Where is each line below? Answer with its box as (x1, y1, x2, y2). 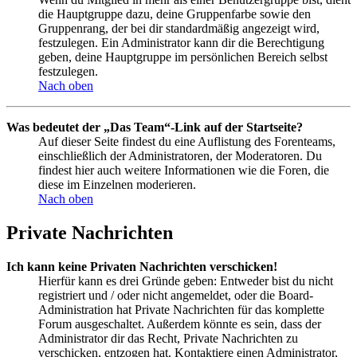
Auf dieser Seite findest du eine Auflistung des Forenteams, (38, 134, 335, 148)
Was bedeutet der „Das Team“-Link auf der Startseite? (6, 120, 303, 134)
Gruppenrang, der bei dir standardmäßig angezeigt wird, (38, 21, 320, 35)
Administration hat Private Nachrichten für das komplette (38, 302, 324, 316)
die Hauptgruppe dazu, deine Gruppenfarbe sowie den (38, 6, 311, 21)
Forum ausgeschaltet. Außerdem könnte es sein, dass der (38, 316, 321, 331)
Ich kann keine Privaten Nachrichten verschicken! (6, 259, 277, 273)
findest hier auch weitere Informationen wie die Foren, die (38, 163, 329, 177)
